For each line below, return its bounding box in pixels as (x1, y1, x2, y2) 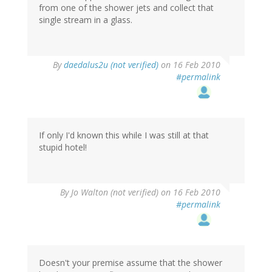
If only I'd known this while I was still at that (39, 129, 209, 141)
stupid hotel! (39, 141, 87, 153)
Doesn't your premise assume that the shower (39, 256, 222, 268)
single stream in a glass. (39, 13, 132, 25)
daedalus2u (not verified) (64, 58, 158, 70)
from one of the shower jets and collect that (39, 1, 214, 13)
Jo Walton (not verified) (71, 186, 158, 198)
